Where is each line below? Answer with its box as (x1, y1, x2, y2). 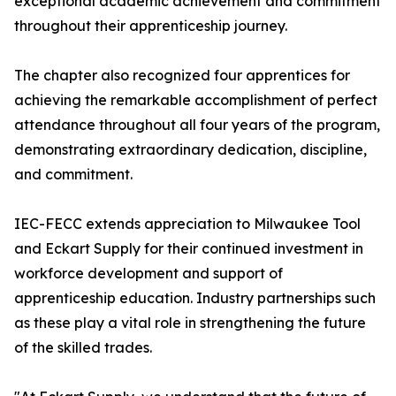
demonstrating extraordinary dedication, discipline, (14, 141, 367, 159)
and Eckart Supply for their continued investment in (14, 240, 363, 258)
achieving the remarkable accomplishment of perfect (14, 91, 377, 110)
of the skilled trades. (14, 339, 152, 357)
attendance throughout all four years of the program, (14, 116, 380, 134)
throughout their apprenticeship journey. (14, 17, 287, 35)
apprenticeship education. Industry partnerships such (14, 289, 376, 308)
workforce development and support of (14, 264, 283, 283)
